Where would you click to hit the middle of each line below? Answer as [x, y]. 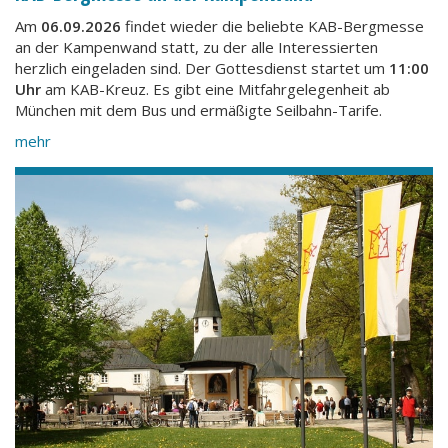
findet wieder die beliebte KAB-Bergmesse [272, 25]
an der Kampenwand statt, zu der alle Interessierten [196, 46]
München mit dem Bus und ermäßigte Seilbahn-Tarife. [198, 109]
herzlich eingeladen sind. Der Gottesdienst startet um [202, 67]
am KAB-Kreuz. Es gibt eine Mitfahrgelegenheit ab [215, 88]
